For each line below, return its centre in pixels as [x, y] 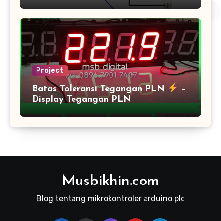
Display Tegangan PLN [82, 99]
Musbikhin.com [110, 181]
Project [50, 70]
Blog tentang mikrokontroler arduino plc [110, 198]
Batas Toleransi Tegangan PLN [100, 89]
